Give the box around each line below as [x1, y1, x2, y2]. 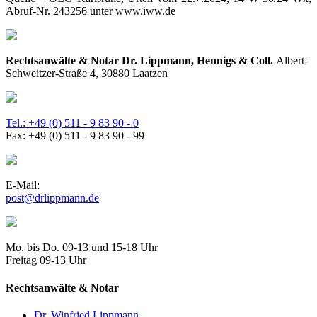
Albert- [276, 54, 308, 67]
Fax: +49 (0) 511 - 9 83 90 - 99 [6, 129, 144, 142]
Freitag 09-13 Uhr [6, 253, 86, 266]
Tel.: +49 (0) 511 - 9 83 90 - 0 [6, 116, 139, 129]
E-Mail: [6, 178, 40, 191]
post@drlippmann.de [6, 191, 99, 204]
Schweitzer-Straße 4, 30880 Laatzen [6, 67, 168, 79]
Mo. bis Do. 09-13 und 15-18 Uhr [6, 241, 158, 253]
